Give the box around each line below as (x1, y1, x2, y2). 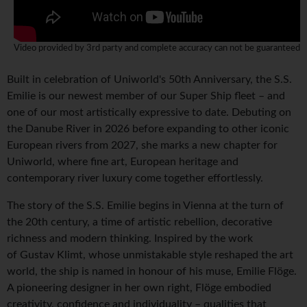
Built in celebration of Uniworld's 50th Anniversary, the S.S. (7, 74, 292, 86)
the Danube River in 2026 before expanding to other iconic (7, 123, 289, 135)
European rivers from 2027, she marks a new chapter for (7, 140, 278, 151)
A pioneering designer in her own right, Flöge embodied (7, 282, 271, 294)
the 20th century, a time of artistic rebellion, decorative (7, 217, 272, 228)
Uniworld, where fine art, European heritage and (7, 156, 238, 168)
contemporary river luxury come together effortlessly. (7, 173, 263, 184)
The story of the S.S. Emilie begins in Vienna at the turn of (7, 200, 284, 212)
